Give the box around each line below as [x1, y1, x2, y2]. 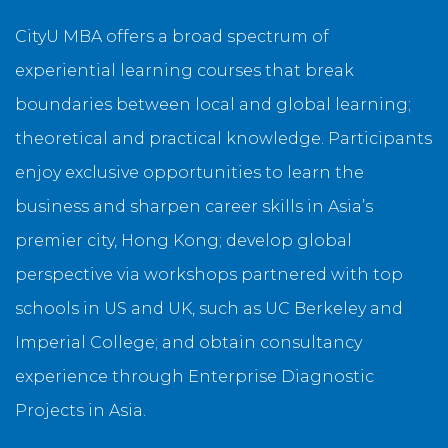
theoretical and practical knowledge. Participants [15, 128, 432, 148]
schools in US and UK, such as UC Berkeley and [15, 298, 403, 318]
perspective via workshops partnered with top [15, 264, 403, 284]
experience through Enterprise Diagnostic [15, 366, 374, 386]
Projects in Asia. [15, 400, 146, 420]
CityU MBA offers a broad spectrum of [15, 26, 329, 46]
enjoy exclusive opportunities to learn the [15, 162, 364, 182]
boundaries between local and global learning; [15, 94, 411, 114]
